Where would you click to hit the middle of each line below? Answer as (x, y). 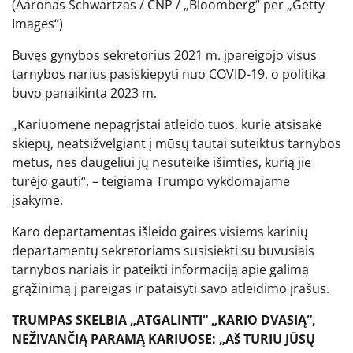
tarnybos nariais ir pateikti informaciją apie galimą (160, 269)
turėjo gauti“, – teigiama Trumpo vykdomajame (151, 181)
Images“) (37, 23)
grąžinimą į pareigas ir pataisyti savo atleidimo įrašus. (171, 288)
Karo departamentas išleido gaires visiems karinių (160, 231)
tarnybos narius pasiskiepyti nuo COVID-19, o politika (169, 74)
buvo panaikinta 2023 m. (84, 93)
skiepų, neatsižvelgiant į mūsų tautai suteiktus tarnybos (176, 143)
